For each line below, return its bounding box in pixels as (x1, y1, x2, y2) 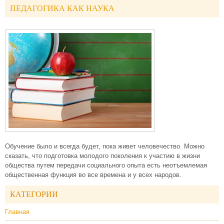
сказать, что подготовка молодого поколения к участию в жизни (5, 152, 200, 159)
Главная (5, 208, 29, 215)
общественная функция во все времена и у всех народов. (5, 171, 181, 178)
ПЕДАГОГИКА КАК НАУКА (10, 4, 114, 12)
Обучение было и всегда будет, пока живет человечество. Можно (5, 142, 204, 150)
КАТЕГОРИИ (10, 190, 58, 198)
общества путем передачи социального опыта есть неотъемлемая (5, 161, 207, 169)
